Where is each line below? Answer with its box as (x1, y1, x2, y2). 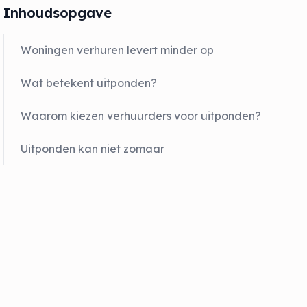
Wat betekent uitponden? (21, 76, 158, 90)
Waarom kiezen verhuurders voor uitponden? (21, 109, 262, 123)
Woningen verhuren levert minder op (21, 43, 214, 57)
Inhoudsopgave (3, 4, 112, 21)
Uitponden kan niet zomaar (21, 142, 165, 156)
